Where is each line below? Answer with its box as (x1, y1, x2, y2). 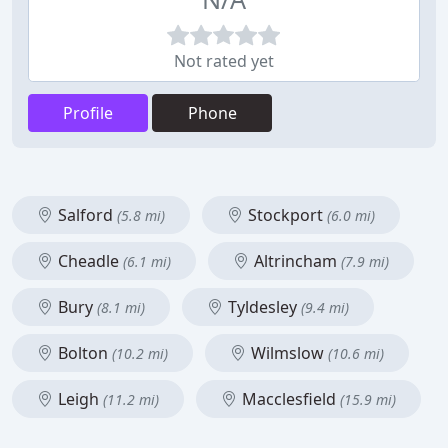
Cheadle (54, 250, 123, 272)
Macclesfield (238, 388, 340, 410)
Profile (63, 102, 113, 124)
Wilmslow (247, 342, 328, 364)
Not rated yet (174, 50, 274, 72)
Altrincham (250, 250, 341, 272)
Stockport (244, 204, 327, 226)
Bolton (54, 342, 112, 364)
